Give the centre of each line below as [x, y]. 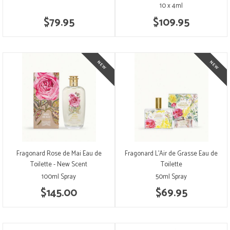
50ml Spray [171, 177]
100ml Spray [59, 177]
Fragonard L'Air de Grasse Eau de [171, 154]
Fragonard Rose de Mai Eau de [59, 154]
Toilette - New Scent [59, 164]
